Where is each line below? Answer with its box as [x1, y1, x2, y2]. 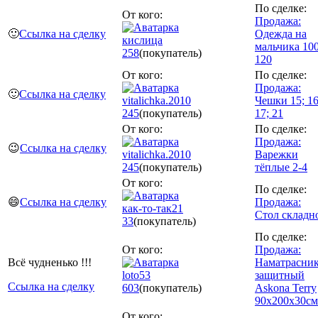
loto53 [122, 268, 150, 281]
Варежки [255, 148, 298, 160]
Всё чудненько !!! [8, 256, 92, 268]
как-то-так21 [122, 202, 183, 214]
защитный [255, 268, 305, 281]
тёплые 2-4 [255, 160, 307, 173]
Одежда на [255, 27, 307, 40]
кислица [122, 33, 163, 46]
